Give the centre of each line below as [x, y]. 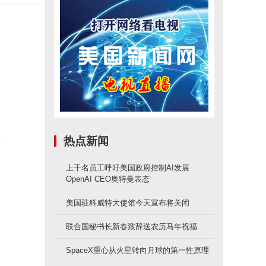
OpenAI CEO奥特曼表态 [108, 179]
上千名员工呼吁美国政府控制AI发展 [128, 168]
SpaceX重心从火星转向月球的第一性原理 [137, 250]
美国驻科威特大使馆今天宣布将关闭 [128, 203]
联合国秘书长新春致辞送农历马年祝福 [132, 227]
